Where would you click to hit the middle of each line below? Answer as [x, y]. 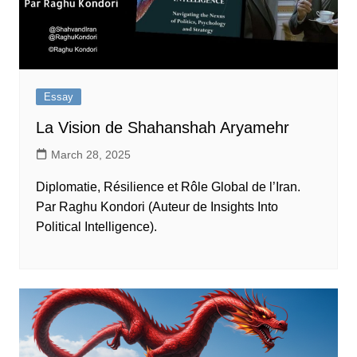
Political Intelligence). [96, 226]
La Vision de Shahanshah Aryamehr [162, 127]
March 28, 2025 [90, 154]
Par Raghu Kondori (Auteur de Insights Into [157, 206]
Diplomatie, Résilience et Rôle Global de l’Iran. [168, 186]
